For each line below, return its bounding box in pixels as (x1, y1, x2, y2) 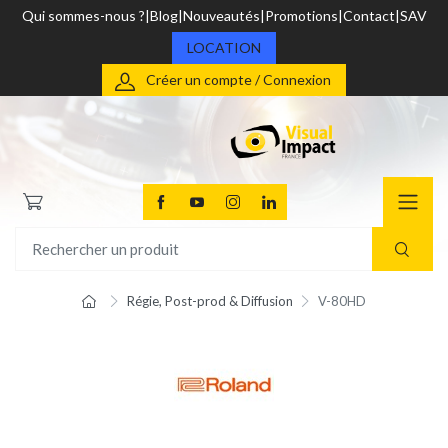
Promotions (264, 7, 338, 24)
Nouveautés (182, 7, 260, 24)
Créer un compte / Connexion (146, 71, 331, 88)
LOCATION (187, 39, 261, 56)
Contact (342, 7, 395, 24)
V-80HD (318, 293, 367, 310)
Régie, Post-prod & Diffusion (126, 293, 293, 310)
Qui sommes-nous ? (21, 7, 145, 24)
